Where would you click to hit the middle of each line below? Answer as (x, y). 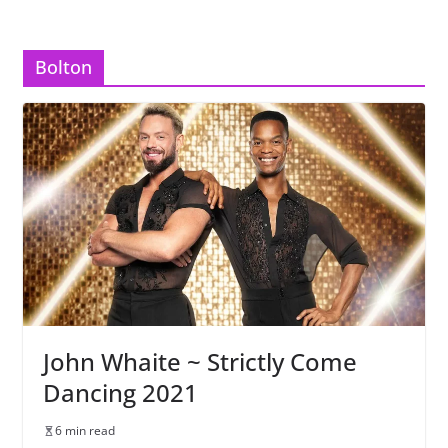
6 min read (84, 431)
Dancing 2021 (120, 393)
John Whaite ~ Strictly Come (199, 362)
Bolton (63, 66)
